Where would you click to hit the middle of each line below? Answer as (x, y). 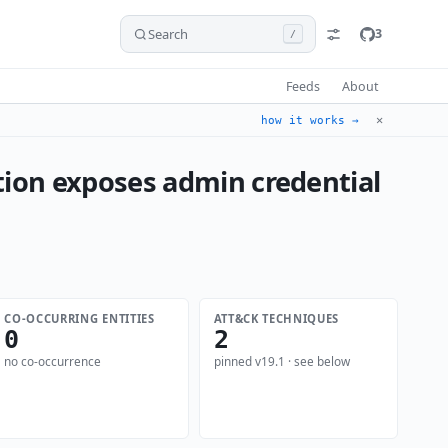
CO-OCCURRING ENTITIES (79, 318)
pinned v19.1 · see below (281, 361)
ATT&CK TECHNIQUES (276, 318)
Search (167, 34)
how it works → (310, 120)
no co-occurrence (53, 361)
